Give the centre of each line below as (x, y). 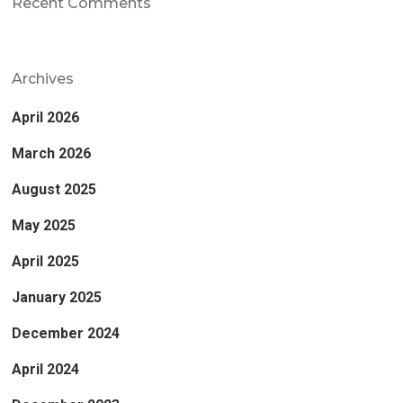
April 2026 (46, 117)
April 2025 (46, 261)
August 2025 (54, 189)
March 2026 (52, 153)
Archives (43, 78)
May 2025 (44, 225)
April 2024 (46, 369)
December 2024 (66, 333)
